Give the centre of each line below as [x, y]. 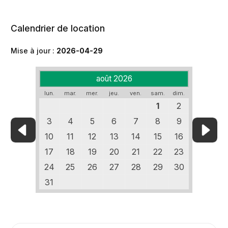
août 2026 [114, 79]
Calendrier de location [58, 28]
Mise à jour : [34, 51]
